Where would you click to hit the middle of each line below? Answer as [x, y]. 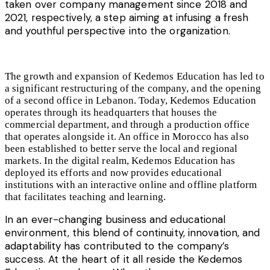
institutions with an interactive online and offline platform [131, 184]
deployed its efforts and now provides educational [113, 172]
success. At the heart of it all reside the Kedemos [124, 259]
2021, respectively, [50, 17]
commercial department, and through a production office [127, 124]
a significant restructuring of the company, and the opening [133, 88]
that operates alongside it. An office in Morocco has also [127, 136]
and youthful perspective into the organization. [118, 30]
